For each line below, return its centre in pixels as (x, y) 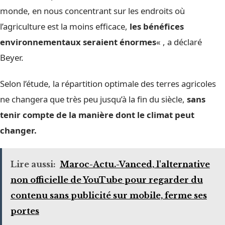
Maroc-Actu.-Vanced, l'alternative (135, 164)
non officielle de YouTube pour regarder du (106, 180)
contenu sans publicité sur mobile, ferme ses (108, 196)
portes (25, 211)
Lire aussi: (33, 164)
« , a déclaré (179, 42)
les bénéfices (157, 26)
